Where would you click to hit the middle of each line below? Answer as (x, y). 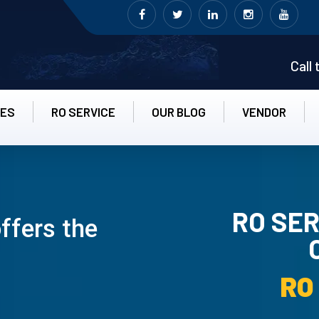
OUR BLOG (179, 112)
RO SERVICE (83, 112)
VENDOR (264, 112)
